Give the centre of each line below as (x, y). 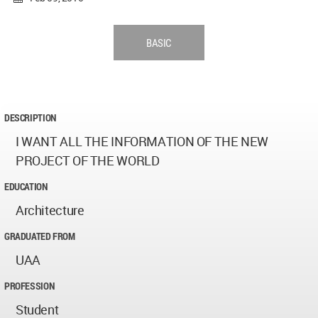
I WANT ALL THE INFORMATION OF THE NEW (142, 142)
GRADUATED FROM (40, 236)
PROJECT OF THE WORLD (88, 161)
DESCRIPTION (30, 118)
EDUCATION (26, 187)
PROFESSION (29, 286)
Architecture (50, 210)
